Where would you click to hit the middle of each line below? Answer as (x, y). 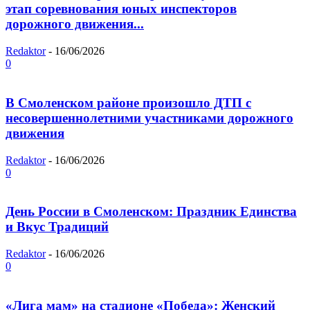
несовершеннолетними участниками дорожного (149, 118)
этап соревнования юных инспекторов (121, 9)
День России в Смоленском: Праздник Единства (151, 212)
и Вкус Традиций (57, 227)
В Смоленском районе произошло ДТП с (128, 102)
